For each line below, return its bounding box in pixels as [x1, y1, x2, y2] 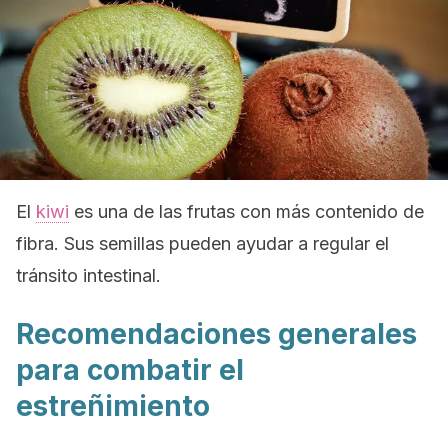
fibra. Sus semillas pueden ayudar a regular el [16, 233, 389, 254]
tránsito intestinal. [16, 265, 161, 286]
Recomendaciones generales [16, 317, 417, 351]
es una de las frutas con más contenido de [69, 201, 424, 222]
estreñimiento [16, 389, 210, 423]
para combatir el [16, 353, 244, 387]
